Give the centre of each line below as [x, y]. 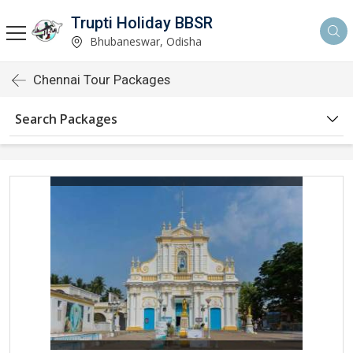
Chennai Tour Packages [102, 80]
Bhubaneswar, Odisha [144, 41]
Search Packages [66, 119]
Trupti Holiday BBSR [142, 22]
